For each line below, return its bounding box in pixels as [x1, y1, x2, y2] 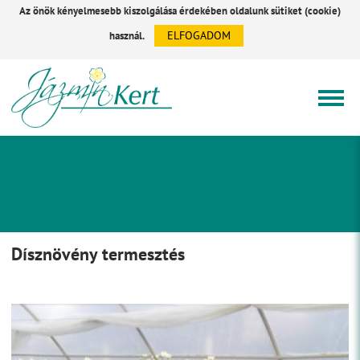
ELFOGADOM [166, 28, 231, 43]
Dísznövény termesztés [11, 243, 185, 266]
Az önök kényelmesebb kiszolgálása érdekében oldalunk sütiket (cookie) [19, 4, 341, 18]
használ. [108, 29, 146, 43]
